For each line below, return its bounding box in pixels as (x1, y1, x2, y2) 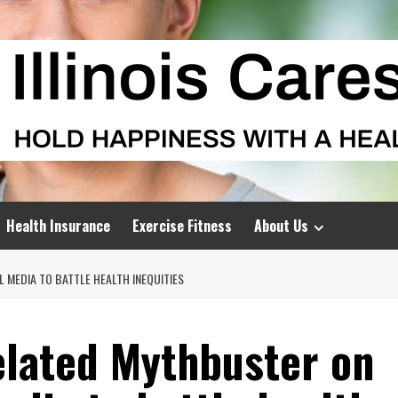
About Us (254, 215, 308, 236)
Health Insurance (6, 215, 110, 236)
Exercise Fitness (132, 215, 232, 236)
